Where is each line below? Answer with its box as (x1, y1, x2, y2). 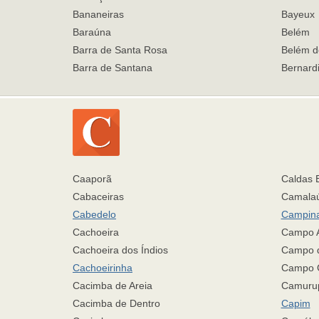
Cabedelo (73, 209, 116, 220)
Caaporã (73, 173, 112, 184)
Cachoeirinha (73, 262, 132, 273)
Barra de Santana (73, 62, 152, 73)
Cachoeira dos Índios (73, 244, 168, 256)
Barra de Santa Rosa (73, 44, 167, 56)
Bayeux (281, 9, 315, 20)
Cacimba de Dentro (73, 298, 160, 309)
